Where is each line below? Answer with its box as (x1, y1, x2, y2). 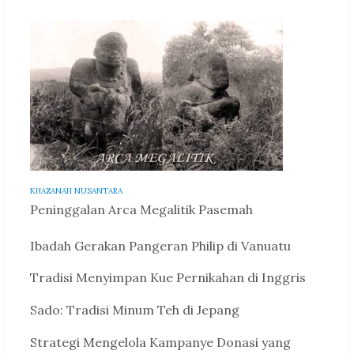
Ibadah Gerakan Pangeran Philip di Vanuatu (30, 237, 291, 254)
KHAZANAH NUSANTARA (30, 185, 122, 196)
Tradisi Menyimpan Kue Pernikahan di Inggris (30, 269, 306, 286)
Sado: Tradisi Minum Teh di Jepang (30, 302, 239, 318)
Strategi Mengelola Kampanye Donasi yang (30, 333, 291, 350)
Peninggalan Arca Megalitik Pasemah (30, 201, 253, 217)
